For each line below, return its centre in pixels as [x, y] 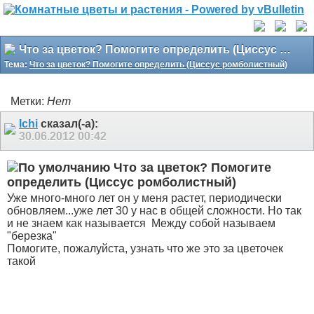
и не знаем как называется [78, 224]
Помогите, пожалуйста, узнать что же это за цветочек [145, 249]
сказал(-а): [68, 124]
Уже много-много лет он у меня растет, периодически [144, 198]
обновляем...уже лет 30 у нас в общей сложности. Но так [154, 211]
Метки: [29, 101]
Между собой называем [212, 224]
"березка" [32, 236]
